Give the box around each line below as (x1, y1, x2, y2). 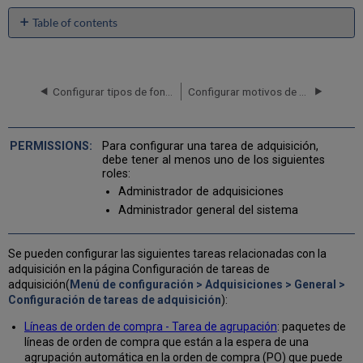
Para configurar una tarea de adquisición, (101, 139, 318, 154)
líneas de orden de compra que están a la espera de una (23, 335, 309, 348)
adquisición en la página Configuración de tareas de (8, 262, 271, 275)
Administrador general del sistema (117, 203, 298, 218)
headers (17, 42, 58, 57)
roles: (101, 167, 130, 181)
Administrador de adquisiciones (117, 184, 284, 199)
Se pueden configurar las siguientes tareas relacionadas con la (8, 246, 327, 260)
